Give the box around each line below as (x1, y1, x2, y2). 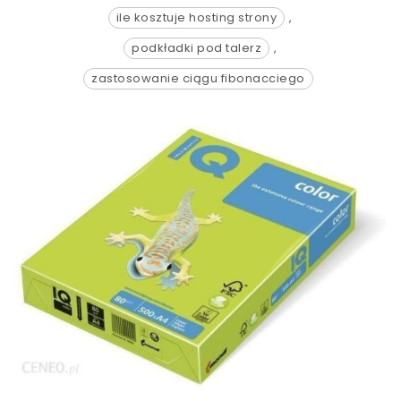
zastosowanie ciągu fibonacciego (91, 70, 305, 87)
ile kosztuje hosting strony (115, 9, 277, 26)
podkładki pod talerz (132, 39, 262, 56)
